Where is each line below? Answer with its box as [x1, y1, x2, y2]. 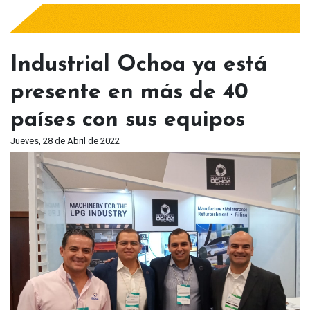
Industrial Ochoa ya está [10, 53, 267, 76]
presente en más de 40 [10, 81, 248, 104]
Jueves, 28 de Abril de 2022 [10, 135, 120, 146]
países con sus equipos [10, 109, 245, 131]
